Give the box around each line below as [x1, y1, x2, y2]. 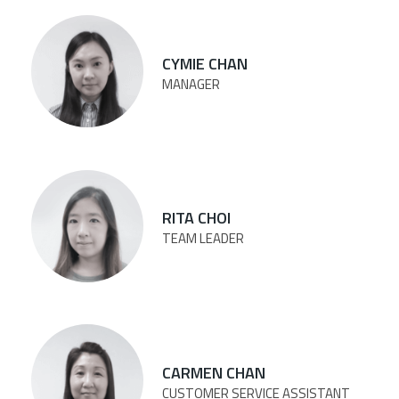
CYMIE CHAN [162, 51, 248, 76]
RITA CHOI [162, 206, 231, 231]
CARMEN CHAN [162, 360, 265, 385]
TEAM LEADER [162, 228, 244, 249]
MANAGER [162, 73, 220, 94]
